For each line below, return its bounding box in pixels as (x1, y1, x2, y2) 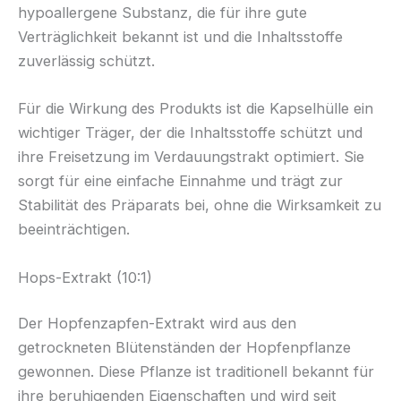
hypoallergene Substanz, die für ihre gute (18, 4, 307, 22)
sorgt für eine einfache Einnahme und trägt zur (18, 172, 343, 191)
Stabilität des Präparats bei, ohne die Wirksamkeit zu (18, 196, 381, 215)
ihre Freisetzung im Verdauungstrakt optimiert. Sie (18, 148, 364, 166)
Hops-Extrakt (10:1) (18, 268, 152, 286)
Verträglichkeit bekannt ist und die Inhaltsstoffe (18, 28, 343, 47)
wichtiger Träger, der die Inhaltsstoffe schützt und (18, 124, 363, 142)
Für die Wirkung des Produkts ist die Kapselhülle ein (18, 99, 373, 118)
